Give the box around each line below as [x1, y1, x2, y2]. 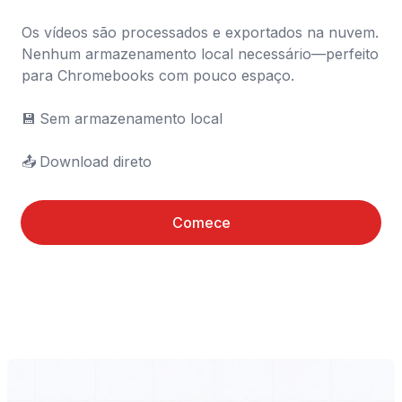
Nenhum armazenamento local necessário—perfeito [22, 45, 379, 63]
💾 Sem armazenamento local [22, 109, 36, 127]
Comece [171, 214, 231, 232]
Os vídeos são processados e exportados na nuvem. [22, 23, 379, 41]
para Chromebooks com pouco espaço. [22, 66, 294, 84]
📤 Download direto [39, 153, 152, 170]
